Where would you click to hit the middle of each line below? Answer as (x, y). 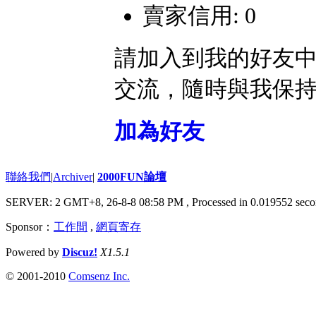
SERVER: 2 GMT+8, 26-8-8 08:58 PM (96, 202)
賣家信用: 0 (199, 15)
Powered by (34, 253)
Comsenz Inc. (99, 276)
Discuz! (80, 253)
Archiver (73, 177)
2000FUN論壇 (132, 177)
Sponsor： (30, 227)
